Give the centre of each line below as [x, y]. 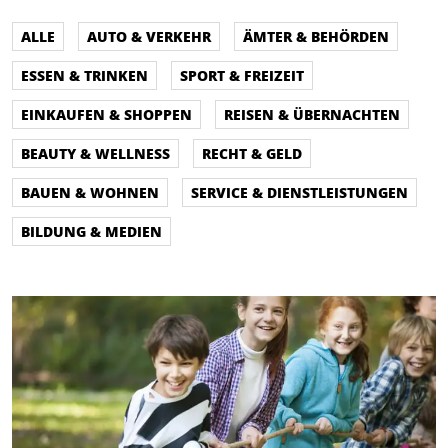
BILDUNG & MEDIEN [91, 231]
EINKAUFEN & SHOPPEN [106, 114]
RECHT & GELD [252, 153]
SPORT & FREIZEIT [242, 75]
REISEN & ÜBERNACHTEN [312, 114]
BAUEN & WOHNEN [90, 192]
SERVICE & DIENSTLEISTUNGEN [299, 192]
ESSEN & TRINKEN [84, 75]
